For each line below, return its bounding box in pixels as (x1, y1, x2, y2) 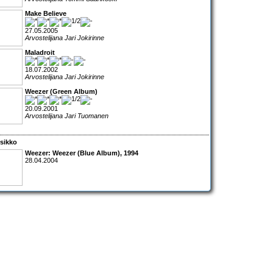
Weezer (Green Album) (25, 88, 97, 96)
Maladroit (25, 49, 55, 57)
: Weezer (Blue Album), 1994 (48, 149, 138, 157)
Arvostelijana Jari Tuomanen (25, 112, 108, 120)
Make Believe (25, 10, 66, 18)
